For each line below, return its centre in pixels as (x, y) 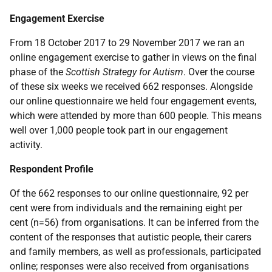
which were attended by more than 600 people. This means (136, 116)
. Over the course (219, 72)
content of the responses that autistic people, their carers (131, 237)
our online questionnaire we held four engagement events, (133, 101)
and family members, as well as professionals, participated (135, 252)
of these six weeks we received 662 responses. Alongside (131, 87)
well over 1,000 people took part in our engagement (119, 130)
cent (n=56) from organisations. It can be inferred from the (134, 223)
